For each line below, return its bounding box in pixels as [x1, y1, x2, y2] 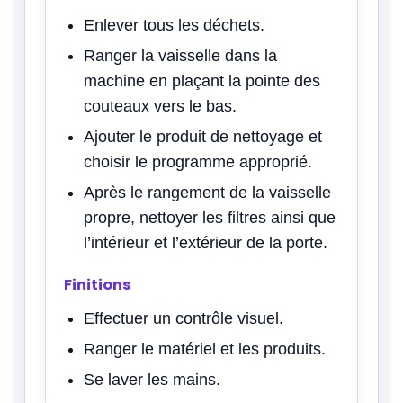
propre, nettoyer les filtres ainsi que [84, 208, 336, 227]
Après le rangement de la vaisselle [84, 183, 331, 201]
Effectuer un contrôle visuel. [84, 309, 283, 327]
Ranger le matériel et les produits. [84, 339, 326, 358]
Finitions [64, 273, 131, 295]
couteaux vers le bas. [84, 96, 237, 115]
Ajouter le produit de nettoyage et [84, 127, 322, 146]
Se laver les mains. [84, 370, 220, 389]
